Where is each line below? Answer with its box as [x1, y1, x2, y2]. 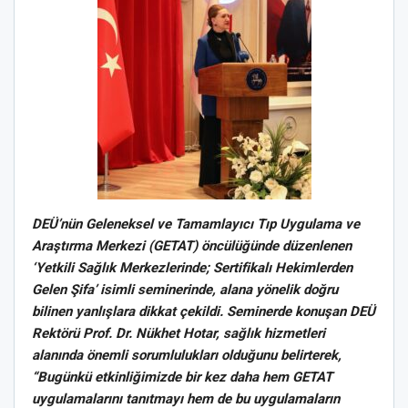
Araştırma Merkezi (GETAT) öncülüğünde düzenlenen [32, 238, 352, 254]
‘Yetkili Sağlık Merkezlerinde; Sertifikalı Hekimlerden [32, 260, 352, 276]
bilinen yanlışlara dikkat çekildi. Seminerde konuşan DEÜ [32, 303, 375, 320]
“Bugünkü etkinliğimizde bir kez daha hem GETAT [32, 369, 332, 385]
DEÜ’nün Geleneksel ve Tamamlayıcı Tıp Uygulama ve [32, 216, 360, 232]
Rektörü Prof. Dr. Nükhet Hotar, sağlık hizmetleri [32, 325, 325, 342]
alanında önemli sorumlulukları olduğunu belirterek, [32, 347, 342, 363]
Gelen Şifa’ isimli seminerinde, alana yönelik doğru [32, 281, 338, 298]
